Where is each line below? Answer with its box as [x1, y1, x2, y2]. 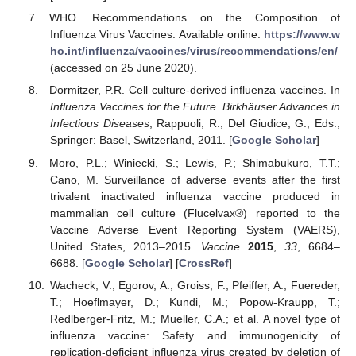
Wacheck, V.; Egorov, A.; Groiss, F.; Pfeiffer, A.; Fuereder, [49, 278, 340, 292]
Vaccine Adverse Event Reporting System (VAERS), [49, 222, 340, 236]
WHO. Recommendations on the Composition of [49, 11, 340, 25]
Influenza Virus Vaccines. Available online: [49, 28, 264, 41]
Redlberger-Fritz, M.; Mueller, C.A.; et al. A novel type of [49, 311, 340, 325]
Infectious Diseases [49, 117, 149, 130]
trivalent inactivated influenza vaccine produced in [49, 189, 340, 203]
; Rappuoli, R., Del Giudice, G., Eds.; [149, 117, 341, 130]
